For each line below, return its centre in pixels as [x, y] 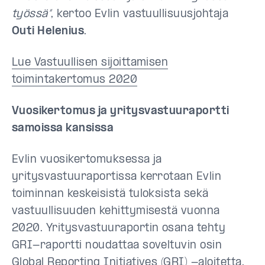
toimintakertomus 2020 [75, 80]
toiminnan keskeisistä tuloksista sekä [110, 194]
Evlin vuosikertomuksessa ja [87, 160]
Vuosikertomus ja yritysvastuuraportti [121, 111]
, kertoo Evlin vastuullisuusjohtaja [140, 14]
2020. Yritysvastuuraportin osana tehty [119, 228]
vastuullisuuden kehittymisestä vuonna [116, 211]
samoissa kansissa [63, 128]
